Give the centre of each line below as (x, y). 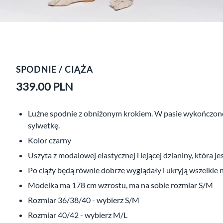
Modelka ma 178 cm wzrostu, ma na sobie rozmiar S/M (120, 185)
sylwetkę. (44, 125)
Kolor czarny (50, 140)
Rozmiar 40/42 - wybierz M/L (78, 215)
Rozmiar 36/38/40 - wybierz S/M (84, 200)
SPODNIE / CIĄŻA (55, 69)
